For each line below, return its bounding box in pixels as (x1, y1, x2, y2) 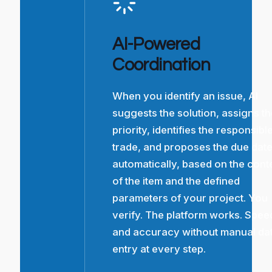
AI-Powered (112, 35, 200, 53)
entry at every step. (112, 242, 206, 255)
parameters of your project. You (112, 191, 268, 204)
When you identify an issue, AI (112, 89, 259, 102)
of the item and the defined (112, 174, 240, 187)
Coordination (112, 55, 211, 74)
